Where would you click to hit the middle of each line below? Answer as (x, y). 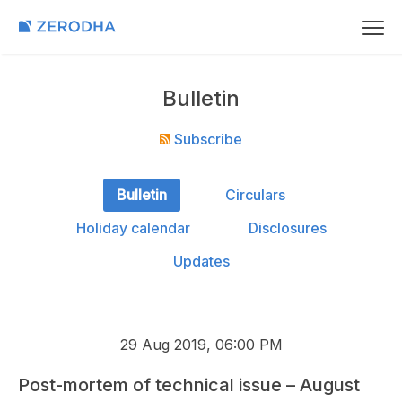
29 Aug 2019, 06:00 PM (201, 345)
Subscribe (206, 139)
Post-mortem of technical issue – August (189, 385)
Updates (201, 261)
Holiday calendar (133, 228)
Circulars (255, 195)
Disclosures (287, 228)
